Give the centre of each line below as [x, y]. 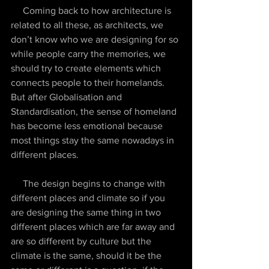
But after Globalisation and [68, 97]
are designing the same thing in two [87, 212]
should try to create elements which [87, 68]
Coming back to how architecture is [17, 11]
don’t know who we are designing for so [96, 39]
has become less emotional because [88, 126]
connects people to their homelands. [89, 83]
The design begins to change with [17, 183]
